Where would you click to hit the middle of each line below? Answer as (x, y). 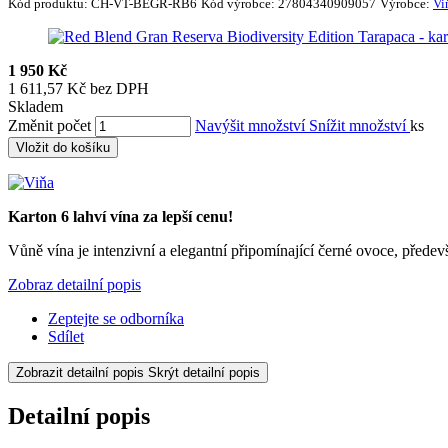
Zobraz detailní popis (74, 284)
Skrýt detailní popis (204, 372)
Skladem (35, 106)
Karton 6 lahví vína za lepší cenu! (120, 216)
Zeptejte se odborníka (116, 318)
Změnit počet (49, 125)
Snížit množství (359, 125)
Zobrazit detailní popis (80, 372)
